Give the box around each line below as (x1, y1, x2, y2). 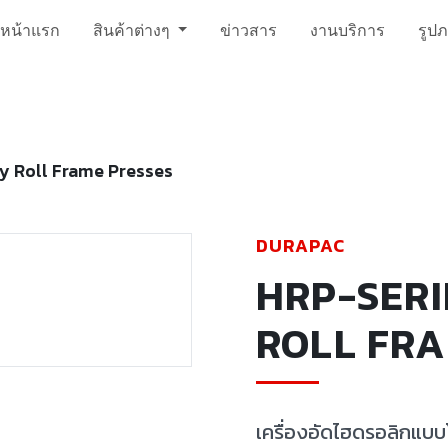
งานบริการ (310, 19, 386, 41)
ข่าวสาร (220, 19, 278, 41)
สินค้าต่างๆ (92, 19, 174, 41)
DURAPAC (255, 232, 346, 260)
